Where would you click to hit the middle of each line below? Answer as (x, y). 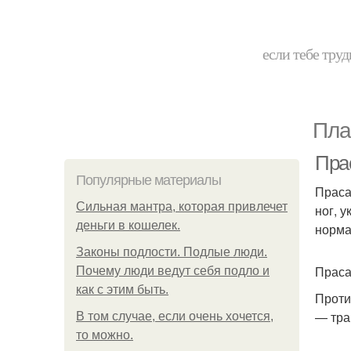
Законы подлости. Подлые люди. (172, 252)
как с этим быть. (122, 289)
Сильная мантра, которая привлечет (182, 206)
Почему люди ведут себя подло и (173, 271)
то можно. (105, 335)
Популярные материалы (148, 180)
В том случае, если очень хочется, (175, 316)
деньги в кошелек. (128, 225)
